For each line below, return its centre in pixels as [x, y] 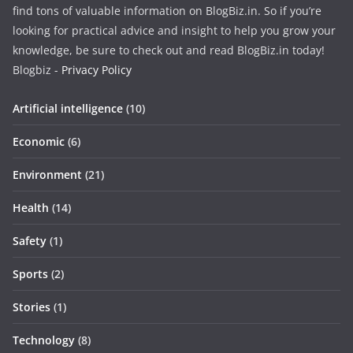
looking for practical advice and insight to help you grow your [174, 30]
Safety [30, 241]
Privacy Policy [97, 70]
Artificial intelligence [68, 108]
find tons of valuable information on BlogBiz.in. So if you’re [167, 11]
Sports [30, 274]
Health [31, 208]
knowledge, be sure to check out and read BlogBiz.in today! [169, 50]
